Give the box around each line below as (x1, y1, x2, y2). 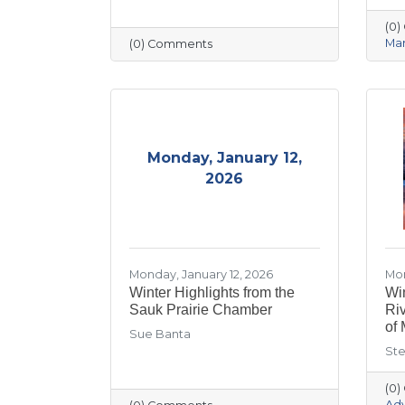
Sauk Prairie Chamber (129, 301, 272, 317)
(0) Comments (129, 36, 212, 51)
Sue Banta (129, 326, 191, 341)
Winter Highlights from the (129, 284, 295, 300)
